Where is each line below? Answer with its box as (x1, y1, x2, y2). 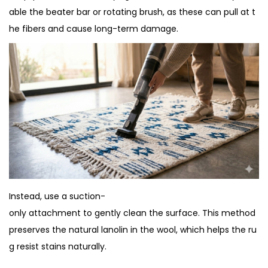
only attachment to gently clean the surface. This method (9, 206, 258, 219)
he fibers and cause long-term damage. (9, 22, 178, 35)
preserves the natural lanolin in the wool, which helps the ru (9, 223, 257, 236)
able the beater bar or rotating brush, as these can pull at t (9, 5, 255, 18)
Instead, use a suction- (9, 190, 105, 202)
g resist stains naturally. (9, 240, 106, 252)
